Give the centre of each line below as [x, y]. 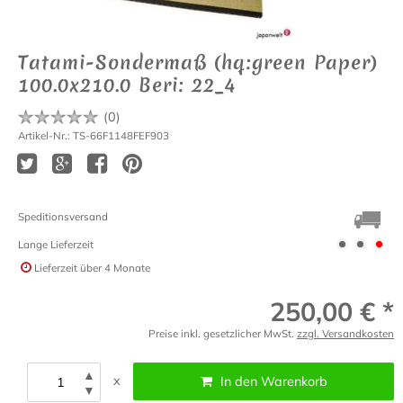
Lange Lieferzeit [56, 245]
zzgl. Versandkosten [345, 334]
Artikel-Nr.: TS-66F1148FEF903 [94, 136]
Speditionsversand [63, 217]
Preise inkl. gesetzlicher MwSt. [223, 334]
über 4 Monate [115, 267]
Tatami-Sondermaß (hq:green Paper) [198, 63]
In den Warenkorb [274, 382]
